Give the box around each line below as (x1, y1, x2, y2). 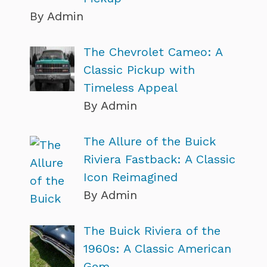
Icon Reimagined (83, 169, 178, 184)
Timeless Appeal (83, 80, 178, 95)
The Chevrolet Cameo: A (83, 44, 222, 59)
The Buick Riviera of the (83, 223, 221, 238)
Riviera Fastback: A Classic (83, 151, 235, 166)
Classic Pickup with (83, 62, 195, 77)
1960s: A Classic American (83, 241, 231, 256)
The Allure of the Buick (83, 133, 216, 148)
